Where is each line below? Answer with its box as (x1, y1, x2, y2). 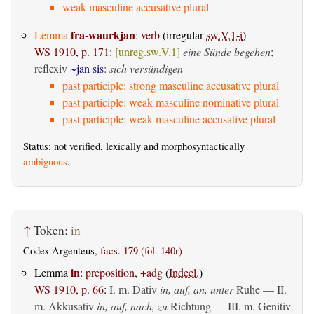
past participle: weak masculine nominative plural (62, 95, 279, 110)
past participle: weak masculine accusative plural (62, 111, 275, 127)
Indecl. (169, 264, 199, 280)
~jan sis (70, 61, 104, 76)
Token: (34, 222, 71, 239)
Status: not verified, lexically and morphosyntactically (23, 139, 245, 153)
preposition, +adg (86, 264, 163, 280)
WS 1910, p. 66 (34, 281, 104, 296)
